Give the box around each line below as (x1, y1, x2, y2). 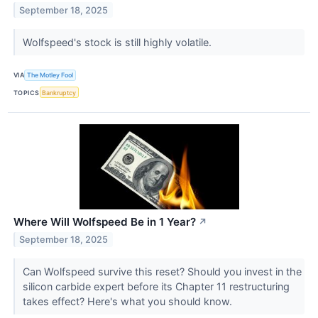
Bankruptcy (42, 88, 77, 97)
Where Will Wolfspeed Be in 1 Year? (13, 215, 196, 229)
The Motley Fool (27, 71, 74, 79)
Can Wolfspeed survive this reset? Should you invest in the (22, 265, 302, 278)
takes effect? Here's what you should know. (22, 295, 235, 308)
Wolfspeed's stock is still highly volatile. (22, 35, 214, 48)
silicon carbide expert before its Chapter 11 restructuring (22, 280, 290, 293)
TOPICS (13, 88, 40, 97)
